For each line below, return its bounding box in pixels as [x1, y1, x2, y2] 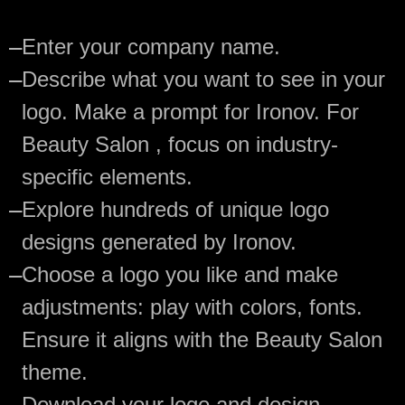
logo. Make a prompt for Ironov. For [22, 99, 359, 124]
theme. [22, 359, 88, 384]
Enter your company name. [22, 33, 280, 59]
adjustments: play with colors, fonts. [22, 294, 363, 319]
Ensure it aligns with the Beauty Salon [22, 326, 382, 352]
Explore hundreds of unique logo [22, 196, 329, 221]
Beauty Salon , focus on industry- [22, 131, 338, 156]
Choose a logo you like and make [22, 261, 338, 287]
